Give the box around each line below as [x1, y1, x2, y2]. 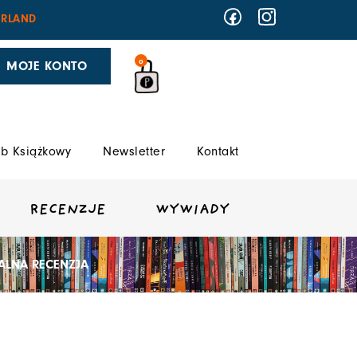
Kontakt [197, 144, 239, 159]
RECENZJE [29, 202, 106, 218]
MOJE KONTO [6, 59, 88, 73]
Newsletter [103, 144, 165, 159]
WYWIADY [155, 202, 229, 218]
